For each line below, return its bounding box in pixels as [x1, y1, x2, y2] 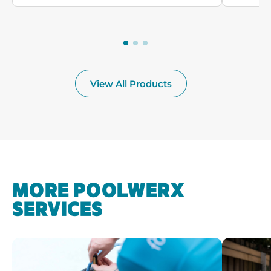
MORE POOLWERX [12, 182, 184, 201]
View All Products [90, 77, 172, 90]
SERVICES [12, 201, 103, 220]
